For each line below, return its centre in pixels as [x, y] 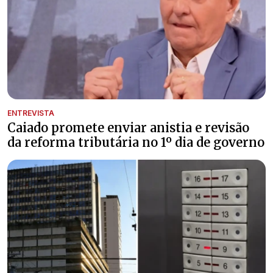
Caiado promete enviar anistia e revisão [128, 127]
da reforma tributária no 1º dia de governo [136, 142]
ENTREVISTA [31, 113]
